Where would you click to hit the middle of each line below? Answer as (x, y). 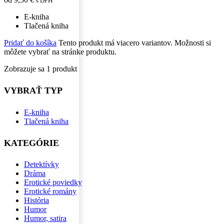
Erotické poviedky (53, 182)
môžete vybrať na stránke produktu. (60, 51)
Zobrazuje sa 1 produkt (40, 68)
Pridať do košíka (30, 42)
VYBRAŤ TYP (33, 90)
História (36, 200)
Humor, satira (45, 218)
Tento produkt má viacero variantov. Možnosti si (135, 42)
